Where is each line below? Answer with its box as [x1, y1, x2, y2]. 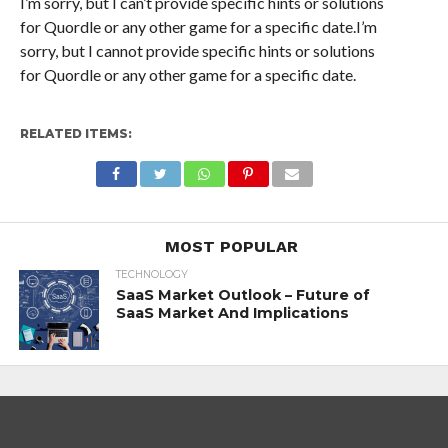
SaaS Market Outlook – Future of [115, 286, 370, 304]
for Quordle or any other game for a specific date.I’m [19, 17, 377, 36]
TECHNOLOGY [115, 268, 188, 281]
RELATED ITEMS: [19, 126, 132, 141]
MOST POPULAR [165, 237, 298, 256]
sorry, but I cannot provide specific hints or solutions [19, 41, 375, 60]
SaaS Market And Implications [115, 304, 349, 322]
